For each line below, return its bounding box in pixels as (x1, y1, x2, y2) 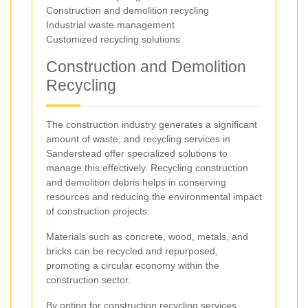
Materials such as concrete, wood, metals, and (46, 230, 248, 242)
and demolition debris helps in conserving (46, 176, 226, 188)
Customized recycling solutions (46, 33, 180, 45)
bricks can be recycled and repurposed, (46, 245, 218, 256)
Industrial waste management (46, 19, 175, 30)
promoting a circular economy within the (46, 259, 219, 271)
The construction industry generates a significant (46, 118, 257, 130)
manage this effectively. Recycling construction (46, 162, 248, 173)
